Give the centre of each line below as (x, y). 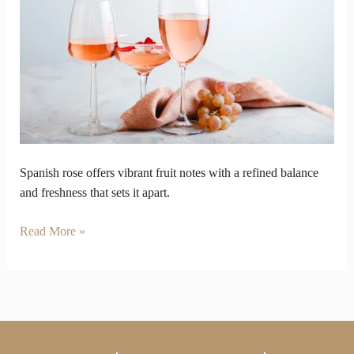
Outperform (48, 61)
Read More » (52, 232)
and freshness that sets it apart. (94, 193)
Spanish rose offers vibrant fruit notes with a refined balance (169, 173)
